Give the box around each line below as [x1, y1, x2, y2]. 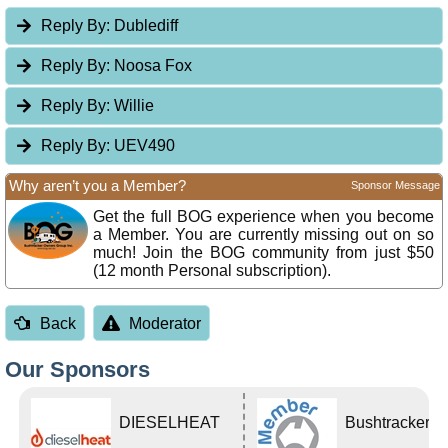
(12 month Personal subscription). [93, 262, 331, 280]
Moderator [129, 314, 202, 332]
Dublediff [110, 17, 179, 35]
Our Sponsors [5, 356, 150, 382]
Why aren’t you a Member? [9, 177, 186, 195]
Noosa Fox [110, 57, 193, 75]
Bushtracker [345, 413, 431, 431]
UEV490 [110, 137, 176, 155]
